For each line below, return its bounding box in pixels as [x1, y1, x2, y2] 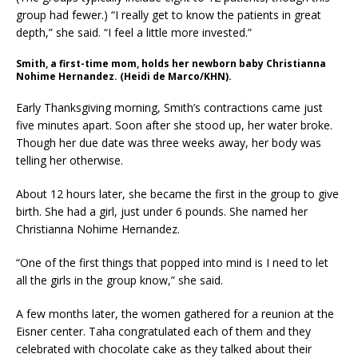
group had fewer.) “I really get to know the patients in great [16, 7, 321, 22]
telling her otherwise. [16, 153, 123, 168]
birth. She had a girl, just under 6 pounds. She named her [16, 204, 308, 219]
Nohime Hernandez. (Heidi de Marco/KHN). [16, 70, 232, 83]
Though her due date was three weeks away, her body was [16, 135, 321, 150]
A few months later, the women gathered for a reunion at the [16, 306, 334, 321]
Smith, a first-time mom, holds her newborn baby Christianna [16, 57, 326, 70]
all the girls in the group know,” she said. [16, 272, 223, 288]
